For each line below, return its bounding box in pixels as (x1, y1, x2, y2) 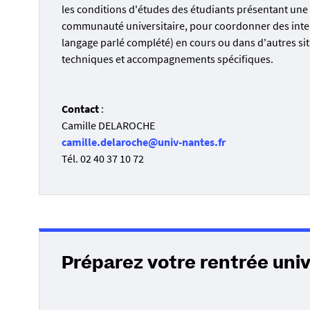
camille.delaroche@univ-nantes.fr (62, 134, 226, 149)
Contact (62, 101, 99, 116)
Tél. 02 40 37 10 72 (62, 151, 144, 165)
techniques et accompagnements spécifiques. (62, 51, 273, 66)
